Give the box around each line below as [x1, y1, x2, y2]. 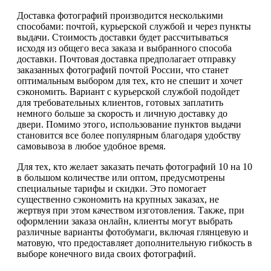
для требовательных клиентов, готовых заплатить [17, 97, 223, 108]
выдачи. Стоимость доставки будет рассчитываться [17, 31, 228, 42]
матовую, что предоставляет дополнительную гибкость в [17, 237, 252, 248]
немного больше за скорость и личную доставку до [17, 108, 227, 119]
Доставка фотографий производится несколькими [17, 10, 223, 21]
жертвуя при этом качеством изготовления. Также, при [17, 204, 244, 215]
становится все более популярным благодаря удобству [17, 129, 241, 140]
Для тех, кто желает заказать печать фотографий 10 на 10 [17, 161, 252, 172]
